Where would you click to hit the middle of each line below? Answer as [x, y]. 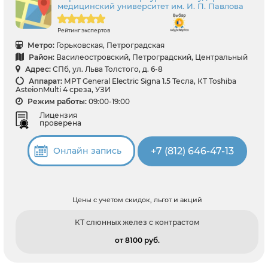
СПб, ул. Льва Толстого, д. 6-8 [108, 69]
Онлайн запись [87, 150]
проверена [60, 123]
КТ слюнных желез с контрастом [137, 222]
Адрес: [37, 69]
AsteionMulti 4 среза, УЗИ [63, 90]
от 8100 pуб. [137, 240]
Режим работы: [56, 102]
